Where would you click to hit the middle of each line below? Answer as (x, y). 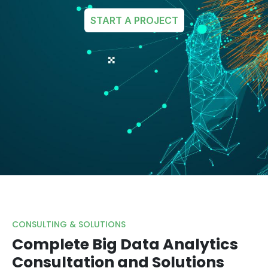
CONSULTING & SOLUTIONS (69, 224)
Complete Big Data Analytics (125, 244)
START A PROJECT (134, 20)
